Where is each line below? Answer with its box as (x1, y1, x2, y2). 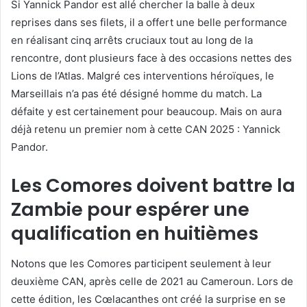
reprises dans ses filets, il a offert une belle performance (11, 16, 287, 29)
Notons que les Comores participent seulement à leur (11, 256, 271, 270)
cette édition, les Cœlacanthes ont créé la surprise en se (11, 292, 286, 306)
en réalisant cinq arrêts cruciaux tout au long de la (11, 34, 253, 47)
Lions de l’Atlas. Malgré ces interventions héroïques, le (11, 69, 274, 83)
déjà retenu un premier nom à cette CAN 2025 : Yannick (11, 123, 280, 136)
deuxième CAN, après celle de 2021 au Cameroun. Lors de (11, 274, 293, 288)
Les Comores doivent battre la (11, 173, 295, 199)
